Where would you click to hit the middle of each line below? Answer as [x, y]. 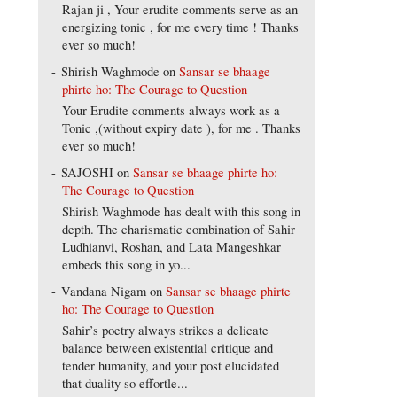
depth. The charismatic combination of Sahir [179, 230]
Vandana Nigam [104, 292]
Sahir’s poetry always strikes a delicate [166, 331]
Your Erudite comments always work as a [171, 111]
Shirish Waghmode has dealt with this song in [182, 212]
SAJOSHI [88, 173]
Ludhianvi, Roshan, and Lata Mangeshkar [172, 247]
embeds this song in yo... [127, 265]
